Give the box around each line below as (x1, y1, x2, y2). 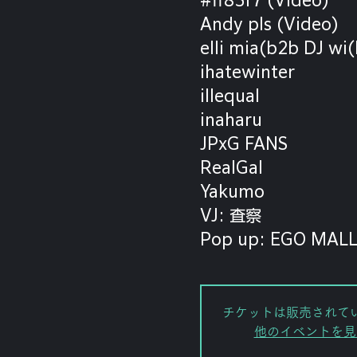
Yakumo (199, 182, 265, 199)
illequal (199, 87, 260, 104)
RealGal (199, 159, 263, 175)
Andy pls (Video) (199, 15, 339, 32)
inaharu (199, 111, 262, 127)
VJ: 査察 (199, 206, 261, 223)
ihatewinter (199, 63, 295, 80)
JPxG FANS (199, 135, 288, 151)
